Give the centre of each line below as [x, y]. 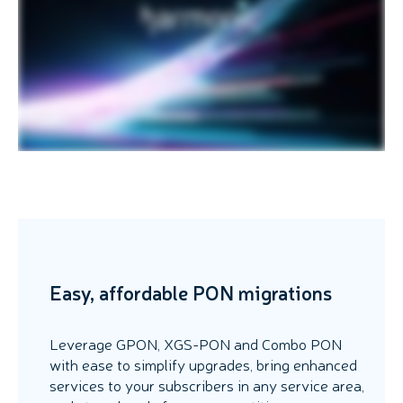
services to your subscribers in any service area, [207, 384]
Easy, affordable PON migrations [191, 291]
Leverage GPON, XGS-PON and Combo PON [196, 343]
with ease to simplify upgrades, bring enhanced [203, 363]
